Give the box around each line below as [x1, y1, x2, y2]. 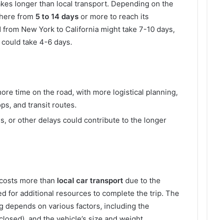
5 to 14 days [35, 11, 79, 21]
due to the [123, 175, 161, 185]
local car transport [57, 175, 123, 185]
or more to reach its [79, 11, 149, 21]
